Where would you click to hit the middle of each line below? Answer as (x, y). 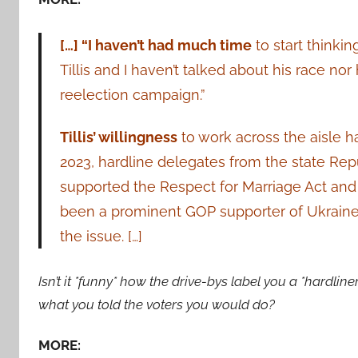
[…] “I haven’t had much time (155, 45)
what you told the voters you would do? (157, 305)
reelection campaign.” (132, 94)
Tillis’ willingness (118, 137)
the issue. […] (103, 237)
